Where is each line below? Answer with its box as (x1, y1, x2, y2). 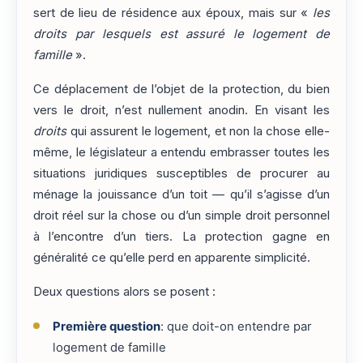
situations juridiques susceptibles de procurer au (33, 166, 330, 181)
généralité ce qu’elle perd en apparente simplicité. (33, 250, 310, 266)
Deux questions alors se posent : (33, 284, 216, 300)
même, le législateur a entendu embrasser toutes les (33, 145, 330, 160)
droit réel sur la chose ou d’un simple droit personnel (33, 208, 330, 224)
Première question (52, 318, 160, 334)
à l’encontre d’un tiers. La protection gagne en (33, 229, 330, 245)
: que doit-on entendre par (160, 318, 312, 334)
